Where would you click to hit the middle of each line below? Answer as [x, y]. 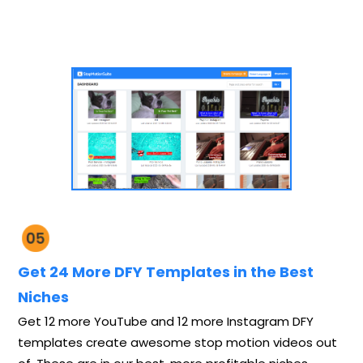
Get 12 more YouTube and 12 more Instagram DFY [166, 321]
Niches [43, 297]
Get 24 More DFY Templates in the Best [166, 271]
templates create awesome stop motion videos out [177, 342]
